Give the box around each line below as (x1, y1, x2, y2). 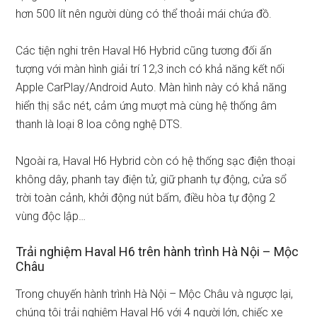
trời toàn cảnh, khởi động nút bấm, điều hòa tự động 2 (16, 191, 276, 204)
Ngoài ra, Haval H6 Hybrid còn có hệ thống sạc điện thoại (16, 154, 296, 168)
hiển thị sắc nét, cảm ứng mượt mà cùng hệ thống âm (16, 99, 277, 113)
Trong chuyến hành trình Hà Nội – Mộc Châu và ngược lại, (16, 287, 294, 301)
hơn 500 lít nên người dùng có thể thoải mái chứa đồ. (16, 7, 272, 21)
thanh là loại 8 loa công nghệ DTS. (16, 117, 183, 131)
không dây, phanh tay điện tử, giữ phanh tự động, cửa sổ (16, 173, 287, 186)
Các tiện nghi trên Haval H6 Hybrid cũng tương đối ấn (16, 44, 272, 57)
